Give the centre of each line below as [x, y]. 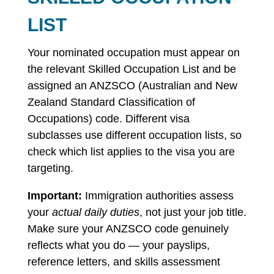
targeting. [50, 168]
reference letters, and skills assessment [124, 262]
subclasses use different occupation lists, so [134, 135]
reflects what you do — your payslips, [118, 245]
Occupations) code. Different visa [108, 119]
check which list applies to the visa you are [131, 152]
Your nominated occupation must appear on [133, 53]
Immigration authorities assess [157, 196]
